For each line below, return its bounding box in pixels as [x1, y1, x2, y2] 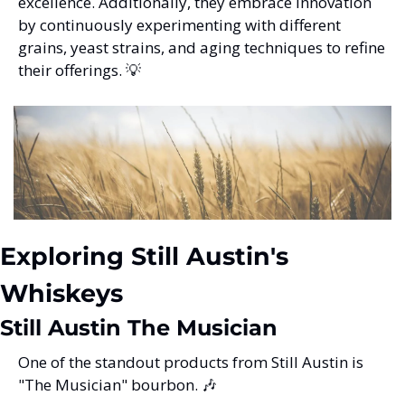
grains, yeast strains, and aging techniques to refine [18, 37, 385, 59]
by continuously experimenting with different [18, 14, 341, 36]
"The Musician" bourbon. [18, 373, 202, 395]
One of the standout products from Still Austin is [18, 351, 363, 372]
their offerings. [18, 60, 126, 81]
